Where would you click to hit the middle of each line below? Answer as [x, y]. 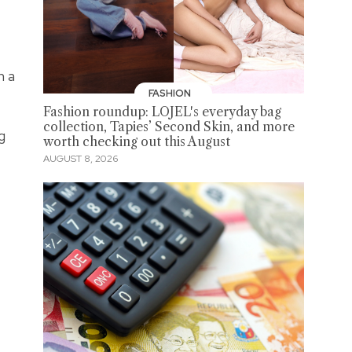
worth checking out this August [136, 141]
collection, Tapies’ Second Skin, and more [169, 126]
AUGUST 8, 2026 [80, 159]
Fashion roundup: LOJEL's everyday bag [162, 112]
